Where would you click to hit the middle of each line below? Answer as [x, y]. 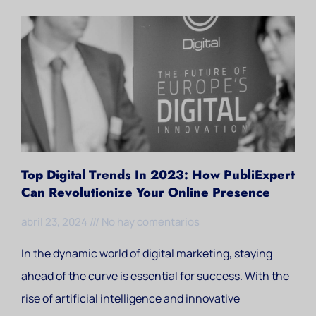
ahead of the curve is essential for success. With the [155, 276]
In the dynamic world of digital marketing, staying [147, 253]
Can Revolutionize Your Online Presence [146, 193]
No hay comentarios [150, 222]
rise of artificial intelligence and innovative [130, 298]
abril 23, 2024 [55, 222]
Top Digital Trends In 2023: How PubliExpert [158, 175]
